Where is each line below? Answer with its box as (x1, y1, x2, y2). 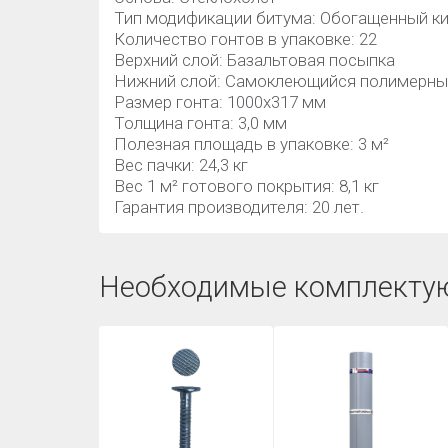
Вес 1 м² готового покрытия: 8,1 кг (114, 176, 383, 196)
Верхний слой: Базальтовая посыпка (114, 50, 395, 70)
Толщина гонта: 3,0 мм (114, 113, 287, 133)
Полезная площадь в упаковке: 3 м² (114, 134, 389, 154)
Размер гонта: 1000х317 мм (114, 92, 326, 112)
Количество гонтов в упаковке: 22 (114, 29, 377, 49)
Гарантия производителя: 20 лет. (114, 197, 364, 217)
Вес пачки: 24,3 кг (114, 155, 248, 175)
